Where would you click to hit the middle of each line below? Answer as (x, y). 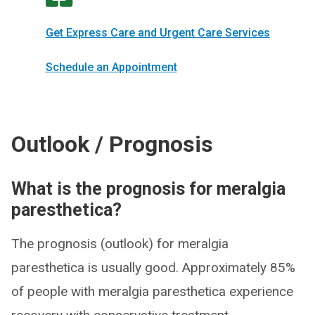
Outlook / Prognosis (112, 144)
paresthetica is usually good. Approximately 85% (153, 268)
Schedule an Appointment (111, 67)
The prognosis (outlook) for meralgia (120, 244)
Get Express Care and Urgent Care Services (157, 33)
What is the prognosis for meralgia (148, 189)
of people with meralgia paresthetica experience (152, 292)
